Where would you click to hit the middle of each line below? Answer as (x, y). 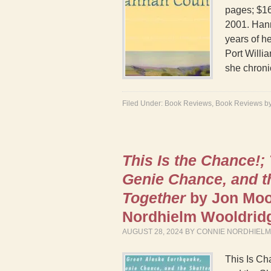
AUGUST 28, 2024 (153, 232)
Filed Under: (143, 103)
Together (154, 198)
